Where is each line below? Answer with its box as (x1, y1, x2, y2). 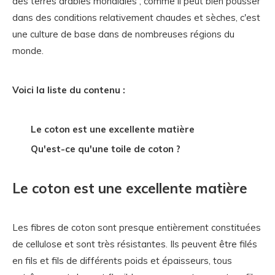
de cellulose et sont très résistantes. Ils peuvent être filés (12, 238, 257, 250)
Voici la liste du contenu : (12, 84, 125, 96)
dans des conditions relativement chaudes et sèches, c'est (12, 12, 260, 23)
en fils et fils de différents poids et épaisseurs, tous (12, 255, 232, 266)
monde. (12, 45, 44, 56)
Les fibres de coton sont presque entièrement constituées (12, 222, 261, 233)
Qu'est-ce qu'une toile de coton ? (31, 143, 180, 155)
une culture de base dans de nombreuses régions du (12, 28, 234, 40)
